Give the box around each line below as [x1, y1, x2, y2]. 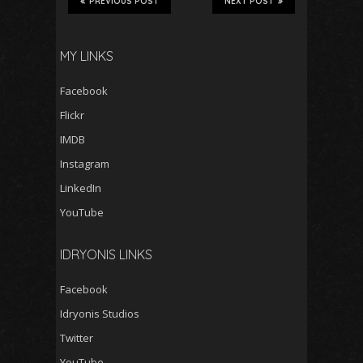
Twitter [60, 331, 93, 345]
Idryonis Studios [60, 306, 139, 321]
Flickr [60, 108, 84, 122]
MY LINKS [60, 48, 113, 64]
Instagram [60, 156, 109, 171]
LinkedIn [60, 181, 101, 195]
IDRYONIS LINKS [60, 246, 152, 263]
